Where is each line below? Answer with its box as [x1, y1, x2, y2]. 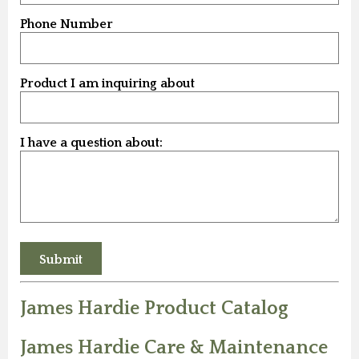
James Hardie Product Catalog [20, 298, 288, 320]
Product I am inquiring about [20, 76, 195, 91]
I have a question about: [20, 135, 163, 151]
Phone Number [20, 17, 113, 32]
